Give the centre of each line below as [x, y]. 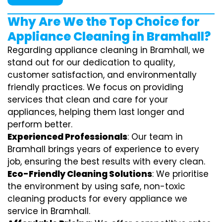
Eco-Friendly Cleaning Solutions [80, 174]
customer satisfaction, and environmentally [102, 75]
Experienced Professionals [67, 137]
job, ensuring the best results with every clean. [106, 161]
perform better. [40, 124]
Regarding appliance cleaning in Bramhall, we [106, 50]
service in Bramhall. [49, 211]
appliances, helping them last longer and [96, 112]
